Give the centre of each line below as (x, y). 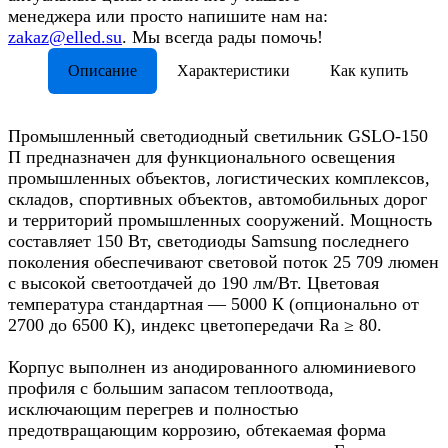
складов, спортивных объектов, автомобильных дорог (217, 199)
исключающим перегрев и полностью (153, 409)
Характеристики (233, 71)
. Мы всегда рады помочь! (222, 37)
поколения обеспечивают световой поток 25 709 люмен (223, 262)
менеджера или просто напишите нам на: (168, 16)
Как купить (369, 71)
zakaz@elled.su (65, 37)
